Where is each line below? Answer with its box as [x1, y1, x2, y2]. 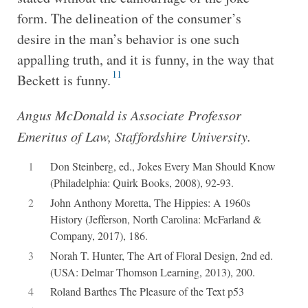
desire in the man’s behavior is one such [16, 29, 239, 48]
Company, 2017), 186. [49, 228, 148, 243]
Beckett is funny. [16, 70, 111, 89]
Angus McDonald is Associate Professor [16, 105, 241, 124]
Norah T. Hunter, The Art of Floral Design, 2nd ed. [49, 247, 273, 263]
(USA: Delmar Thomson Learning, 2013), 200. [49, 264, 255, 279]
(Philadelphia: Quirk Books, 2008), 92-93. [49, 175, 234, 190]
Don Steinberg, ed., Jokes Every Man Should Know [49, 158, 276, 173]
